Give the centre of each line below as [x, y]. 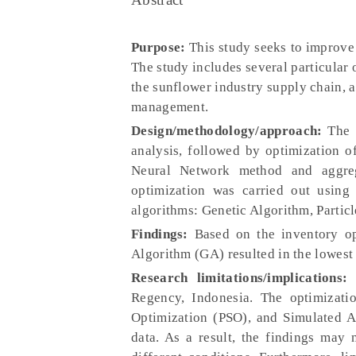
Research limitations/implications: [240, 278]
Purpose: [159, 47]
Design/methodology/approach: [227, 131]
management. [170, 107]
